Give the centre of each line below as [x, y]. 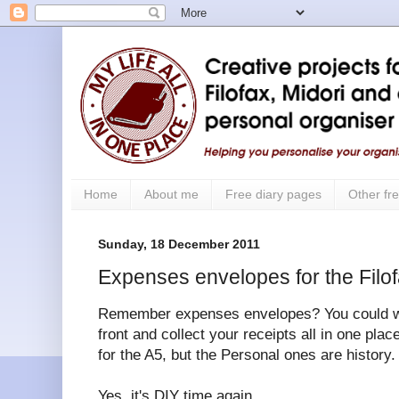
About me [171, 195]
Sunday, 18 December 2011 [179, 244]
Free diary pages [273, 195]
